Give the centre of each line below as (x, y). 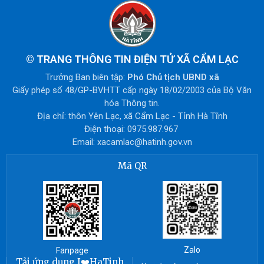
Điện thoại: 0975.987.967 (132, 129)
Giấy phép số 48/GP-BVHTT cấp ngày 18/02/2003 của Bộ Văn (132, 90)
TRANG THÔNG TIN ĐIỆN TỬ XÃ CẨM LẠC (137, 60)
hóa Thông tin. (132, 103)
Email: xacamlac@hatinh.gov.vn (132, 142)
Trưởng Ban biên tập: (86, 77)
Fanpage (72, 250)
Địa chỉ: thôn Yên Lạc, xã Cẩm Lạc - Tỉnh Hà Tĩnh (132, 116)
